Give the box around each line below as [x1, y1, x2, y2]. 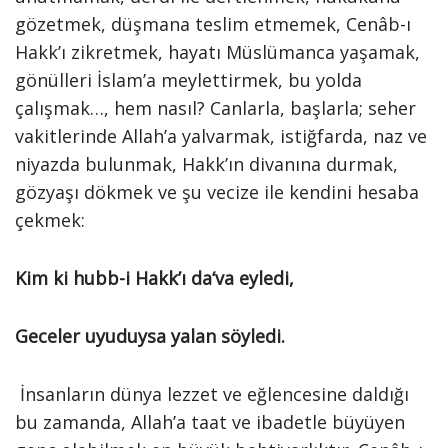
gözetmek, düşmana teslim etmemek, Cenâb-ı [15, 12, 411, 36]
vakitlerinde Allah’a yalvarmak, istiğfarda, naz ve [15, 124, 427, 148]
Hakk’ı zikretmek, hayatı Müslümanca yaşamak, [15, 40, 420, 64]
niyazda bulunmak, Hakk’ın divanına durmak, [15, 152, 398, 176]
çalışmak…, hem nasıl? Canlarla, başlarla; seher [15, 96, 416, 120]
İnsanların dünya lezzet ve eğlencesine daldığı [15, 382, 409, 406]
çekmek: [15, 208, 85, 232]
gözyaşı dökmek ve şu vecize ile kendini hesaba [15, 180, 419, 204]
